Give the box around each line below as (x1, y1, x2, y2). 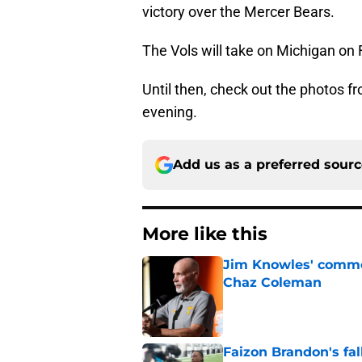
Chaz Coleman (223, 275, 322, 291)
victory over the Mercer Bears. (142, 3, 335, 21)
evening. (142, 103, 197, 121)
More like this (142, 223, 267, 246)
